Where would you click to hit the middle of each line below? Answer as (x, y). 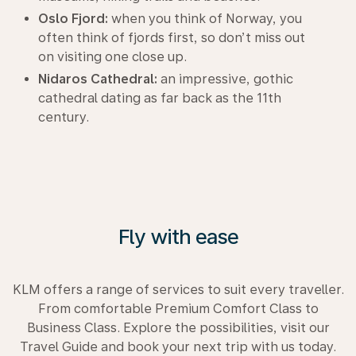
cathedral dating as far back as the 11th (160, 98)
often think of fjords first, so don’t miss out (172, 38)
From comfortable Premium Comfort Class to (178, 309)
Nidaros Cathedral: (98, 79)
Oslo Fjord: (73, 19)
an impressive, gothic (225, 79)
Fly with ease (178, 236)
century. (64, 117)
